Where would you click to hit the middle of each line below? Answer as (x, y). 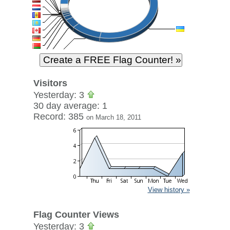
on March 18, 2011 (113, 117)
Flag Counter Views (76, 215)
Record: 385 (60, 117)
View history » (169, 190)
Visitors (50, 83)
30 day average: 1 (70, 106)
